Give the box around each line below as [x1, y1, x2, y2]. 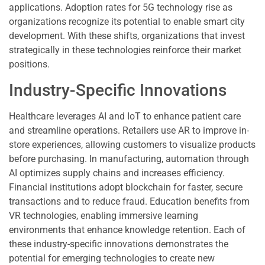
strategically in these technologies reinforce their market [9, 44, 241, 56]
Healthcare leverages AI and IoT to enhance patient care [9, 110, 241, 122]
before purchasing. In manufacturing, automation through [9, 153, 249, 164]
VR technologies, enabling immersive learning [9, 209, 198, 221]
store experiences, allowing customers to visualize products [9, 138, 256, 150]
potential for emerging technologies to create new [9, 252, 215, 264]
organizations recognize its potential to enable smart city [9, 16, 245, 28]
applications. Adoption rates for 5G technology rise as [9, 2, 232, 14]
